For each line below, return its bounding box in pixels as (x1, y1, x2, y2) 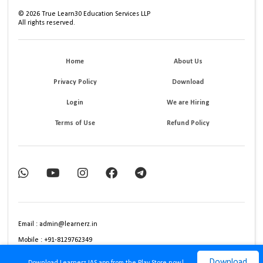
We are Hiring (166, 99, 210, 106)
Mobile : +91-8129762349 (18, 236, 93, 244)
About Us (173, 58, 203, 65)
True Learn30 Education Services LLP (40, 10, 151, 18)
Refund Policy (166, 119, 210, 127)
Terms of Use (55, 119, 95, 127)
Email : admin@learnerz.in (18, 220, 98, 228)
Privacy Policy (53, 78, 97, 86)
